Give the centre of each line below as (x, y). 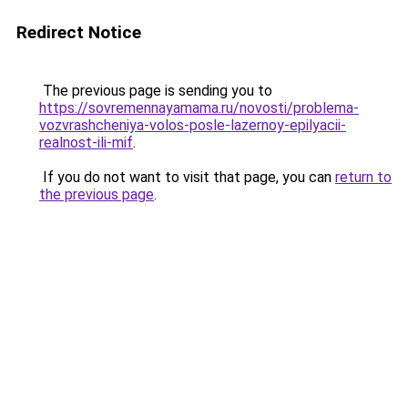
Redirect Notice (79, 32)
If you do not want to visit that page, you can (187, 177)
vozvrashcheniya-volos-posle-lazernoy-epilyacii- (193, 125)
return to (363, 177)
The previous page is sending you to (156, 91)
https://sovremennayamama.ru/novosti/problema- (199, 108)
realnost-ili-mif (86, 143)
